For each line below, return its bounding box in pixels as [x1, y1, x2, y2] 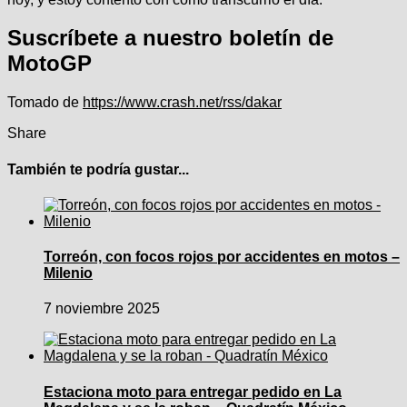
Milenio [44, 265, 93, 282]
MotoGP [7, 51, 92, 76]
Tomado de [7, 94, 83, 111]
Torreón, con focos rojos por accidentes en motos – [44, 249, 400, 265]
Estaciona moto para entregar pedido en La [44, 383, 342, 400]
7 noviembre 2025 [44, 301, 160, 317]
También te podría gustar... [7, 161, 189, 177]
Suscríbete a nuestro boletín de [7, 25, 333, 51]
